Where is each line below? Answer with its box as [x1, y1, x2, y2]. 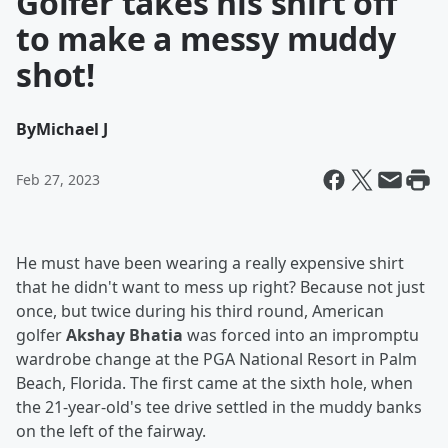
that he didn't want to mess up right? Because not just [16, 276, 425, 298]
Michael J [36, 118, 108, 140]
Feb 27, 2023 [16, 170, 100, 189]
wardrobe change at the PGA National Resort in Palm [16, 348, 417, 370]
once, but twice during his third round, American [16, 300, 384, 322]
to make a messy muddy [16, 17, 396, 60]
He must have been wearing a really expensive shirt [16, 252, 404, 274]
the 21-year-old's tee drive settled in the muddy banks [16, 396, 422, 418]
